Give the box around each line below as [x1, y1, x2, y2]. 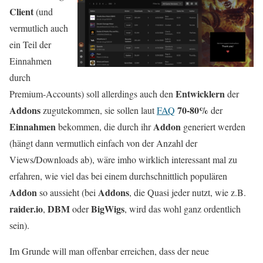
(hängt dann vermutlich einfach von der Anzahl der [9, 137, 197, 149]
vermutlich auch [9, 22, 68, 34]
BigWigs [91, 202, 124, 215]
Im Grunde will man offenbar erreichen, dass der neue [9, 245, 209, 257]
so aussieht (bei [37, 186, 98, 198]
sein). [9, 219, 29, 231]
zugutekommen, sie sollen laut [41, 104, 157, 116]
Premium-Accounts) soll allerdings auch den [9, 87, 176, 100]
